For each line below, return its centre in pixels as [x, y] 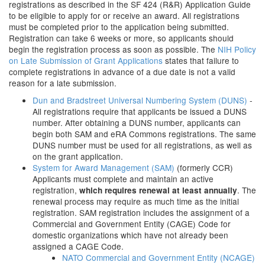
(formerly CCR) [204, 167]
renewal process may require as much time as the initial [136, 201]
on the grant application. [78, 156]
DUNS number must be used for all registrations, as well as [142, 145]
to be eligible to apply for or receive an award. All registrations [124, 15]
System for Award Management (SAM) [104, 167]
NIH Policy [237, 49]
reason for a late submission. [63, 83]
